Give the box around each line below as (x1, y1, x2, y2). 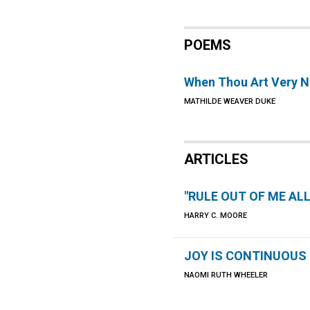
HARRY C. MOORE (184, 211, 248, 220)
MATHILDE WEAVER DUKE (184, 97, 276, 106)
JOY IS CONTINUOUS (184, 248, 307, 263)
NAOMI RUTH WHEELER (184, 271, 268, 280)
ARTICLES (184, 151, 249, 167)
